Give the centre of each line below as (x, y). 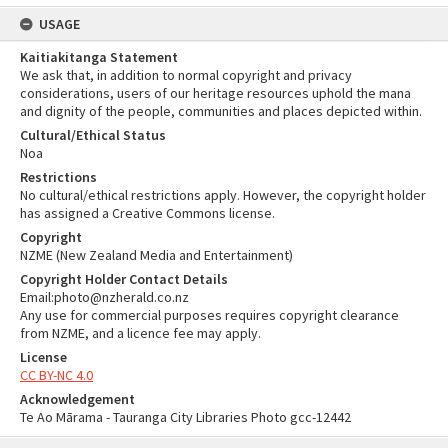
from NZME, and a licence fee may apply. (140, 333)
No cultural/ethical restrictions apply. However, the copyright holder (223, 195)
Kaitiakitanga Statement (99, 57)
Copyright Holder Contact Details (124, 279)
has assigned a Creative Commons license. (147, 213)
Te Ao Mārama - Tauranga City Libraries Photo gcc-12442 (185, 417)
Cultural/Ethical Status (93, 135)
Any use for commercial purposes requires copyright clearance (209, 315)
